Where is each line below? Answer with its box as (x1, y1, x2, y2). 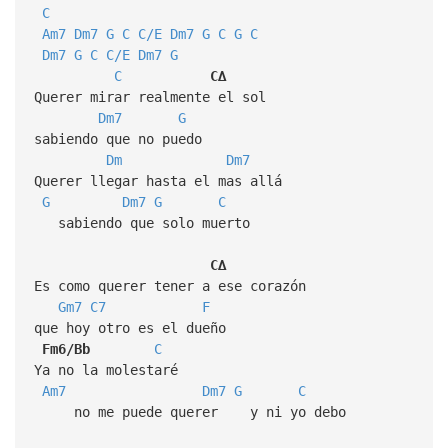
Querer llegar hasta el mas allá (33, 172, 282, 189)
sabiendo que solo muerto (33, 214, 250, 231)
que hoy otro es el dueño (33, 319, 226, 336)
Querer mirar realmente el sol (33, 88, 266, 105)
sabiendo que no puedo (33, 130, 202, 147)
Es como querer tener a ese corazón (33, 277, 306, 294)
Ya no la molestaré (33, 361, 178, 378)
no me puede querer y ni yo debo (33, 403, 346, 420)
